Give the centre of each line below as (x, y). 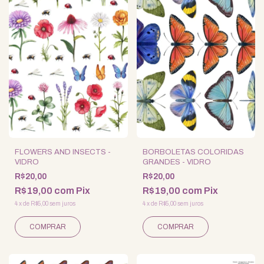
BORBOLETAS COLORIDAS (193, 152)
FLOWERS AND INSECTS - (63, 152)
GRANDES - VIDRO (176, 162)
